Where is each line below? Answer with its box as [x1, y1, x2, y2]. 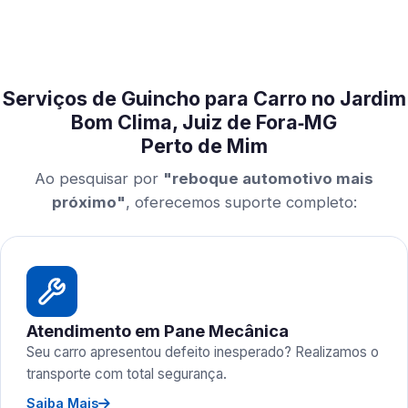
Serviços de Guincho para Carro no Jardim [2, 87, 406, 110]
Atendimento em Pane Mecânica [26, 321, 289, 341]
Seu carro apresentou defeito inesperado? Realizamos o [26, 343, 379, 361]
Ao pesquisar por [35, 169, 163, 188]
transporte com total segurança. [26, 365, 227, 382]
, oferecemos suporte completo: [125, 193, 357, 211]
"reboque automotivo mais [163, 169, 373, 188]
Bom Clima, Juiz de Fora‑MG [71, 110, 337, 134]
